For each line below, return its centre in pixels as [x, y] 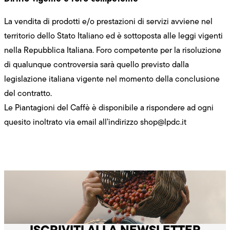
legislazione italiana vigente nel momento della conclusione [112, 79]
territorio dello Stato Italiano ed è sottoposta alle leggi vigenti [113, 35]
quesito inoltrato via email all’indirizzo [72, 122]
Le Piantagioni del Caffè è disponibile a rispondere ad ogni [109, 107]
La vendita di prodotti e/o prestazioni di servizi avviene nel [108, 21]
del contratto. [28, 93]
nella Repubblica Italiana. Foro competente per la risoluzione [113, 50]
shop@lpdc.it [163, 122]
